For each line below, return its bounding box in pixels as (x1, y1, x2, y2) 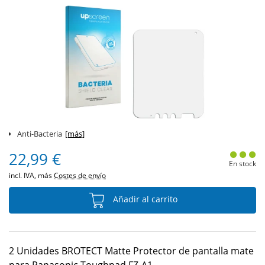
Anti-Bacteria (17, 128, 62, 139)
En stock (228, 159, 256, 169)
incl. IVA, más (9, 170, 54, 180)
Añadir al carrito (110, 193, 177, 205)
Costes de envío (54, 170, 106, 180)
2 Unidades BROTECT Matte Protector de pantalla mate (9, 244, 254, 257)
